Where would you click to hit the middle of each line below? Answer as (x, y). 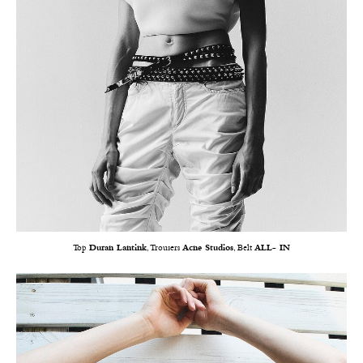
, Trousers (164, 248)
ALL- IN (272, 248)
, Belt (244, 248)
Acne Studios (208, 248)
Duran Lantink (118, 248)
